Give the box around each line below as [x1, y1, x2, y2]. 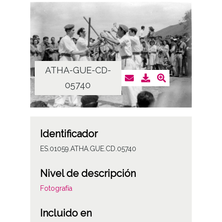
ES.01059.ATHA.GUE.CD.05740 [40, 145, 136, 153]
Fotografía [40, 184, 72, 193]
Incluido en [40, 207, 92, 220]
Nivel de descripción [40, 167, 136, 180]
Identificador [40, 128, 98, 140]
